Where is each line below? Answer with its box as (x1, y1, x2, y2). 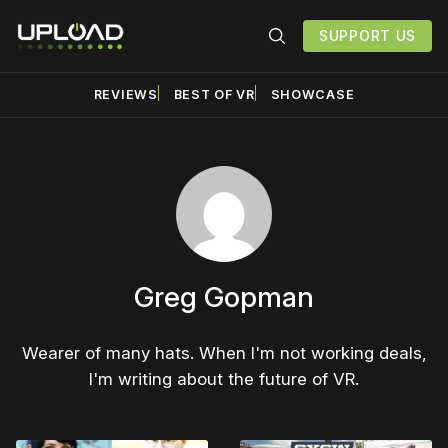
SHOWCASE (270, 87, 355, 102)
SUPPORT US (319, 27, 416, 44)
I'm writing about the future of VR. (89, 368, 359, 389)
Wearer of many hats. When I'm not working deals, (21, 342, 427, 363)
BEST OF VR (173, 87, 255, 102)
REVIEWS (93, 87, 158, 102)
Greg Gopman (134, 279, 314, 314)
